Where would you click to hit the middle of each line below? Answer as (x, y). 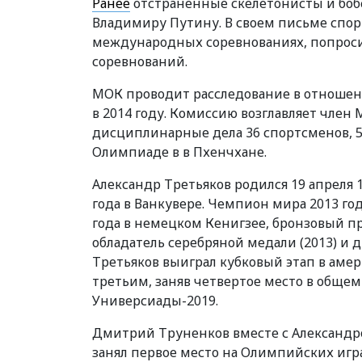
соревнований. (140, 61)
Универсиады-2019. (155, 300)
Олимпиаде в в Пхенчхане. (179, 152)
